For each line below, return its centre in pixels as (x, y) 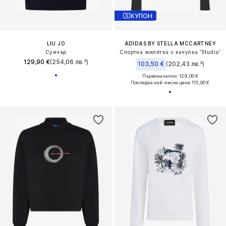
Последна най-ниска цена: (161, 83)
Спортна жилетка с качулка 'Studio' (170, 52)
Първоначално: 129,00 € (170, 76)
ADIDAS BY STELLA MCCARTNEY (170, 44)
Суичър (56, 52)
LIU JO (56, 44)
